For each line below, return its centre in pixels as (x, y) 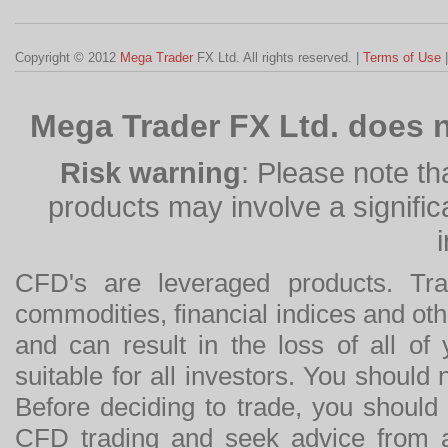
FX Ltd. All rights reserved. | (278, 57)
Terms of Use (402, 57)
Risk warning (151, 172)
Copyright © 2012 (67, 57)
